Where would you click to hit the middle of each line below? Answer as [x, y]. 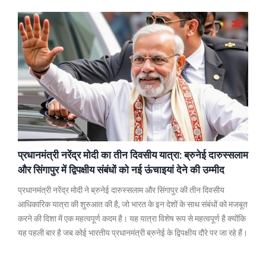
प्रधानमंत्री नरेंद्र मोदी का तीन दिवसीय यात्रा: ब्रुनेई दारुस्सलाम [133, 155]
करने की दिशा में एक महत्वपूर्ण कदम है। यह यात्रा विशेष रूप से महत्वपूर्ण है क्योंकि [132, 218]
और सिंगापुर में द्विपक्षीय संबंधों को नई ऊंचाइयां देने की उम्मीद [121, 170]
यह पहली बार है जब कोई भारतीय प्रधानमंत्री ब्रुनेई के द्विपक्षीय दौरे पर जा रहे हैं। [133, 233]
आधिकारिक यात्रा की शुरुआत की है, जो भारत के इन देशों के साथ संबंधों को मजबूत [133, 204]
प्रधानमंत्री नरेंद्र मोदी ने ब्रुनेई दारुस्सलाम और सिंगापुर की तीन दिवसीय [121, 190]
